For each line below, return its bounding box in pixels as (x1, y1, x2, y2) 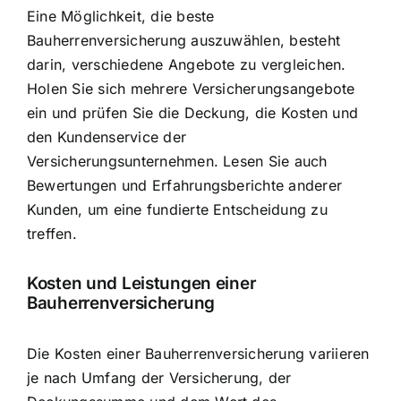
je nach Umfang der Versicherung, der (27, 368, 292, 387)
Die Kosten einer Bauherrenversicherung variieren (27, 344, 370, 363)
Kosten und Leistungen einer (27, 273, 256, 294)
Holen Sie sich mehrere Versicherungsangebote (27, 79, 355, 98)
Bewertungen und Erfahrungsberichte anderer (27, 175, 343, 194)
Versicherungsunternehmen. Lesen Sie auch (27, 151, 328, 170)
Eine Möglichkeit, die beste (27, 6, 215, 25)
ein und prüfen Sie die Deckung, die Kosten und (27, 103, 359, 122)
